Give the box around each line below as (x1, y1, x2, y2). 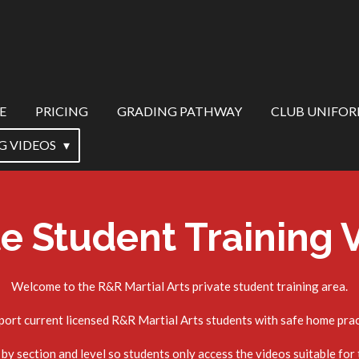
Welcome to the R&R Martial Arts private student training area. (11, 279, 348, 293)
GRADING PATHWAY (117, 103, 242, 119)
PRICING (35, 103, 88, 119)
